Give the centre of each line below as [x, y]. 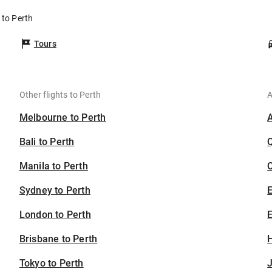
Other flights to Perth [60, 95]
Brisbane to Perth [58, 239]
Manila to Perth [53, 166]
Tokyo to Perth [51, 263]
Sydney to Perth [55, 190]
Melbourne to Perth [63, 117]
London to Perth [55, 215]
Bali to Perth [47, 142]
